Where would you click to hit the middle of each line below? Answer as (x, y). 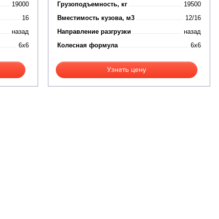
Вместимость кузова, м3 (96, 18)
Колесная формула (87, 45)
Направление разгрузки (94, 32)
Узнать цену (126, 70)
